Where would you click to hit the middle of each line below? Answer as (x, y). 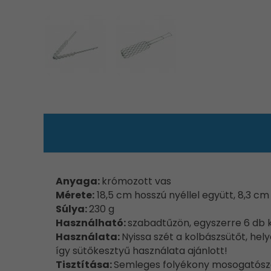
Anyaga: (79, 181)
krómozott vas (136, 181)
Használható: (92, 223)
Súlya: (72, 209)
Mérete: (75, 195)
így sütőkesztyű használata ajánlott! (142, 251)
